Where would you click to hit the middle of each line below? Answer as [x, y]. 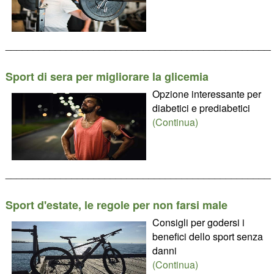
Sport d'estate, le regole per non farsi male [116, 205]
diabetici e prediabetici [201, 108]
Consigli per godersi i [198, 222]
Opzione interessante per [206, 94]
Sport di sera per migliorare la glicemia [107, 76]
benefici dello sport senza [207, 236]
